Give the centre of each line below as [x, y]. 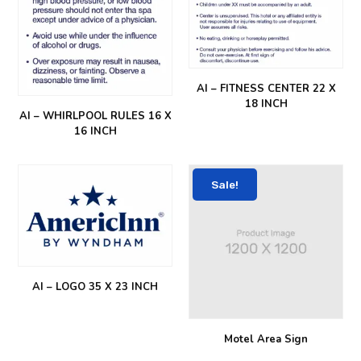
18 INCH [266, 104]
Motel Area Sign [266, 340]
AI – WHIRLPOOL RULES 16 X [95, 116]
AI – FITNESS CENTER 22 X [266, 89]
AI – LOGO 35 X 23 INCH [95, 287]
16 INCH [95, 132]
